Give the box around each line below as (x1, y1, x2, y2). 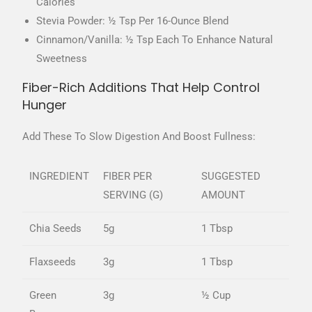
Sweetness (36, 52, 88, 65)
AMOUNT (201, 189, 246, 202)
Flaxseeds (29, 256, 77, 269)
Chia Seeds (29, 222, 82, 235)
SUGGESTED (201, 170, 261, 183)
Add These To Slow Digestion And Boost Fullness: (22, 130, 256, 143)
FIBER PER (103, 170, 153, 183)
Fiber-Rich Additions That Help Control (22, 79, 260, 97)
